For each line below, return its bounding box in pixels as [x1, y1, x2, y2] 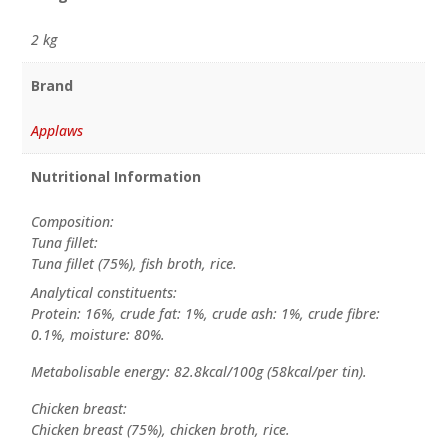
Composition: [30, 212, 114, 232]
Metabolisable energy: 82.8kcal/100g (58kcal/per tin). [30, 362, 367, 382]
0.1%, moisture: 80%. [30, 325, 165, 345]
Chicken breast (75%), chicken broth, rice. [30, 420, 290, 440]
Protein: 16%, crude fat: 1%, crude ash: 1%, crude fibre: [30, 304, 380, 324]
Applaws [30, 121, 83, 141]
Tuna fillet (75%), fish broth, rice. [30, 254, 237, 274]
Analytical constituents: [30, 283, 177, 303]
